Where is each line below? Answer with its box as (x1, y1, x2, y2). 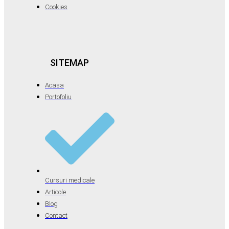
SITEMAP (50, 57, 89, 68)
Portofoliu (45, 93, 72, 101)
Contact (45, 211, 67, 219)
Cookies (45, 3, 67, 11)
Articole (45, 188, 66, 196)
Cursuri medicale (45, 176, 95, 184)
